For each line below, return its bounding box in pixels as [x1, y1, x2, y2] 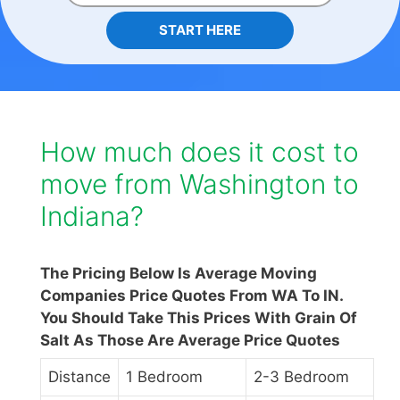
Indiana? [40, 200, 144, 233]
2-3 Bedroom [254, 368, 349, 387]
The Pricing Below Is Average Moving [40, 264, 317, 283]
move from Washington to [40, 168, 359, 201]
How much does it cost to [40, 136, 359, 169]
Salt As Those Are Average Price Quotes [40, 331, 340, 350]
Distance [48, 368, 111, 387]
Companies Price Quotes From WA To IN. [40, 287, 343, 305]
